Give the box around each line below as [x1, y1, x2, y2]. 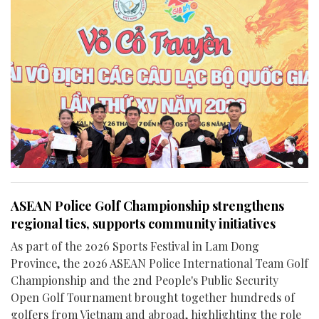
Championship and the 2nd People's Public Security [11, 273, 278, 288]
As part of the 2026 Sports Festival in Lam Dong [11, 239, 259, 254]
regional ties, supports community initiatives [11, 215, 276, 233]
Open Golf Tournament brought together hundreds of [11, 290, 295, 305]
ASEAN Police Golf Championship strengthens [11, 197, 284, 215]
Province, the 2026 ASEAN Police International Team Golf [11, 256, 308, 271]
